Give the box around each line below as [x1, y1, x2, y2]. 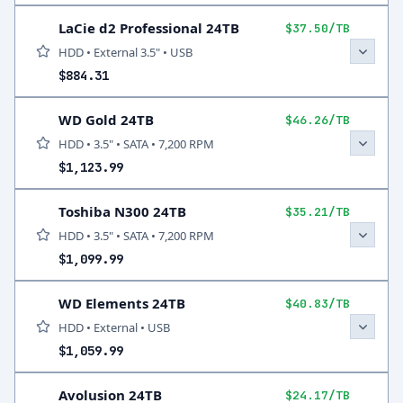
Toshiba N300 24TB [58, 202, 186, 220]
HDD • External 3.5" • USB [58, 44, 193, 60]
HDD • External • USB [58, 319, 170, 336]
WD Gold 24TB [58, 111, 154, 129]
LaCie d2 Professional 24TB [58, 19, 239, 37]
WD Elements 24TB [58, 294, 185, 312]
